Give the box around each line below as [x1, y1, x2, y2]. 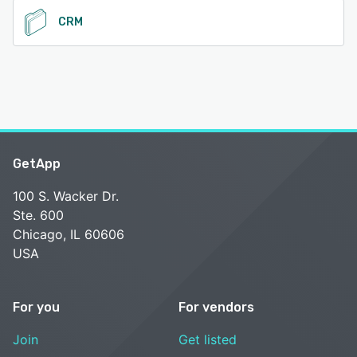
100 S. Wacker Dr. [13, 188, 119, 204]
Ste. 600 [13, 207, 64, 223]
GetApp [13, 156, 61, 171]
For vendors [178, 300, 254, 315]
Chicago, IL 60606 [13, 226, 124, 242]
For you [13, 300, 60, 315]
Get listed [178, 331, 237, 347]
